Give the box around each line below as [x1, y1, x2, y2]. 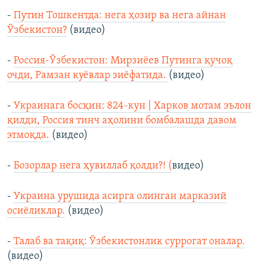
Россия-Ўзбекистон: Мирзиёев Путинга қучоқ [14, 55, 232, 67]
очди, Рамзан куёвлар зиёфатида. [7, 70, 168, 82]
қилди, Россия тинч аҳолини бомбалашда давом [7, 115, 237, 127]
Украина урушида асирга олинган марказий [14, 191, 227, 203]
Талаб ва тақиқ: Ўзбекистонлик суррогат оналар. [14, 236, 245, 248]
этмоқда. [7, 130, 52, 141]
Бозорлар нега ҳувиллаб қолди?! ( [14, 160, 172, 172]
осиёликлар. [7, 205, 65, 217]
